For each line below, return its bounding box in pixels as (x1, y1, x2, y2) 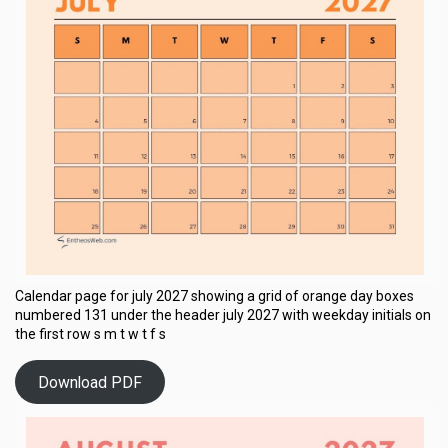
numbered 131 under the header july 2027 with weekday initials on (15, 307, 431, 324)
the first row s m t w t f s (15, 326, 166, 343)
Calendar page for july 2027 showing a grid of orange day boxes (15, 288, 414, 305)
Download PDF (37, 372, 142, 392)
